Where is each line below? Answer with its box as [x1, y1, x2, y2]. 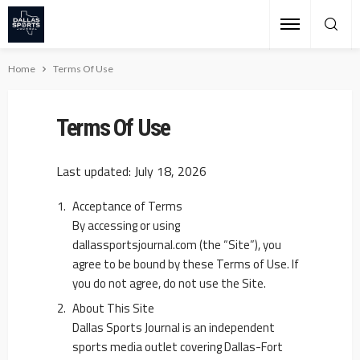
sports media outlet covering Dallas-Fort [72, 337, 283, 356]
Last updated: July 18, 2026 [56, 162, 207, 181]
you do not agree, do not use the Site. [72, 274, 266, 292]
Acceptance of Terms [72, 197, 182, 215]
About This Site [72, 299, 154, 317]
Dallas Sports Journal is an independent [72, 318, 275, 337]
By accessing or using [72, 216, 180, 235]
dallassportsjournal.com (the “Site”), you [72, 235, 281, 254]
